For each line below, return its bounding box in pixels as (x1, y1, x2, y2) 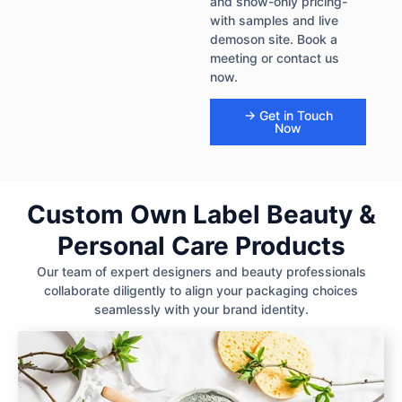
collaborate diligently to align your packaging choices (44, 282, 358, 298)
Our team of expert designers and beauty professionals (36, 263, 366, 279)
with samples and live (210, 12, 338, 28)
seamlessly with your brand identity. (93, 301, 309, 317)
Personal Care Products (57, 230, 345, 261)
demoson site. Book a (210, 31, 337, 47)
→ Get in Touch (243, 107, 333, 123)
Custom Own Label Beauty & (26, 198, 376, 230)
